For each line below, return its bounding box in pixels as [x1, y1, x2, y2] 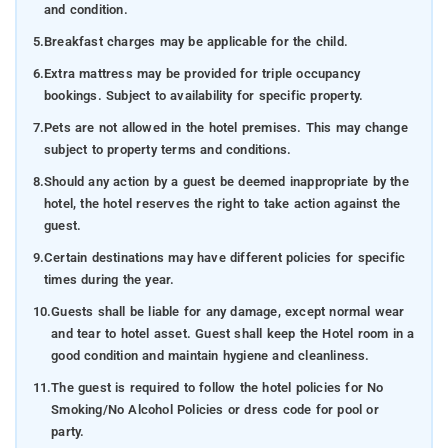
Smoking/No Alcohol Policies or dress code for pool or [51, 402, 379, 418]
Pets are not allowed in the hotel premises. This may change [43, 120, 408, 136]
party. [51, 424, 85, 440]
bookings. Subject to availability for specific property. [43, 88, 364, 104]
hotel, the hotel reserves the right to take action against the [43, 196, 401, 212]
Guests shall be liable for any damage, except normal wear [51, 304, 405, 320]
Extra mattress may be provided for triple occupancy [43, 66, 361, 82]
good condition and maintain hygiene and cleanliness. [51, 348, 370, 364]
